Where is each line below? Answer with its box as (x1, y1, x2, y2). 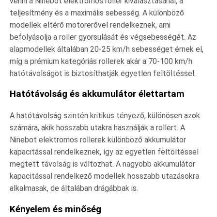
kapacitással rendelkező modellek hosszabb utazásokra (10, 171, 199, 181)
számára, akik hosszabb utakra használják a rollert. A (10, 123, 185, 133)
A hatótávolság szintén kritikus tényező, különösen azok (10, 111, 200, 121)
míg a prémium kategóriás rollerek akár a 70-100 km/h (10, 56, 192, 66)
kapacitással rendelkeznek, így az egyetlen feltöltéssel (10, 147, 199, 157)
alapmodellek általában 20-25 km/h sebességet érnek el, (10, 44, 203, 54)
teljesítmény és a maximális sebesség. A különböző (10, 8, 184, 17)
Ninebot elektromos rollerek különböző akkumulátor (10, 135, 186, 145)
